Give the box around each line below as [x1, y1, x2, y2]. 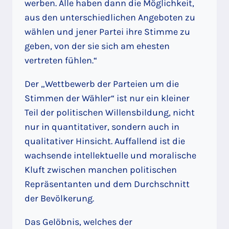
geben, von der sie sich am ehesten [25, 40, 170, 52]
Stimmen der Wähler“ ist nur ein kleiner [25, 93, 190, 104]
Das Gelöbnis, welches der [25, 216, 132, 228]
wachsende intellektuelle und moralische [25, 150, 196, 162]
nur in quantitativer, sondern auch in [25, 121, 179, 133]
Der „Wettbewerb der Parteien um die [25, 78, 179, 90]
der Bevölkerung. [25, 193, 94, 204]
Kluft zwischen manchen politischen [25, 164, 177, 176]
